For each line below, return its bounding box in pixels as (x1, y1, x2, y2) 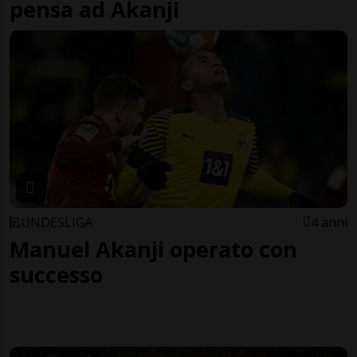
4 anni (311, 213, 347, 231)
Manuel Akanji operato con (10, 233, 297, 264)
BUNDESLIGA (12, 213, 92, 231)
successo (10, 259, 103, 289)
